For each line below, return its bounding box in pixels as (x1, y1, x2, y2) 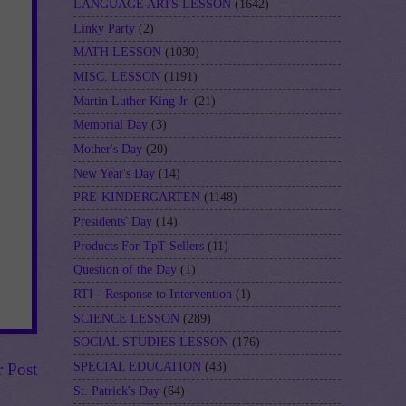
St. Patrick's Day (73, 383, 159, 398)
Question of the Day (73, 263, 177, 277)
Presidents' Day (73, 215, 152, 229)
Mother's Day (73, 142, 142, 157)
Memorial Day (73, 118, 148, 132)
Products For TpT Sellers (73, 238, 204, 253)
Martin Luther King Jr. (73, 93, 190, 108)
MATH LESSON (73, 45, 161, 60)
